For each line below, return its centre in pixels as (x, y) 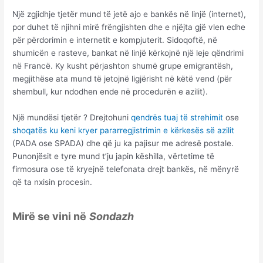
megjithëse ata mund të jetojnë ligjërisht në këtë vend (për (122, 78)
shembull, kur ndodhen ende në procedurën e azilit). (110, 91)
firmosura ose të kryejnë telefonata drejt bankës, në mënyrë (126, 169)
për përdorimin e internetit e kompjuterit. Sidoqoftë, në (115, 40)
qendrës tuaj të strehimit (177, 117)
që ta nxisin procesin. (53, 182)
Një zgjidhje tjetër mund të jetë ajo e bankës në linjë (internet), (129, 14)
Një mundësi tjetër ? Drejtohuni (72, 117)
